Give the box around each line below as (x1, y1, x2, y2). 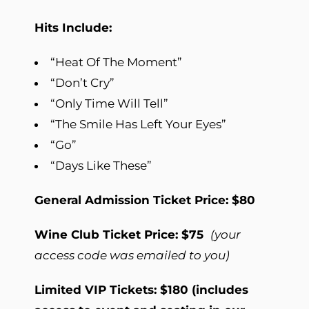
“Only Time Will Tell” (50, 96, 168, 110)
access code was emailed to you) (34, 248, 230, 262)
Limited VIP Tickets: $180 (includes (34, 282, 248, 297)
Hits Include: (34, 20, 112, 34)
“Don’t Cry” (50, 75, 114, 90)
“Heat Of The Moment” (50, 54, 182, 69)
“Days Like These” (50, 158, 152, 172)
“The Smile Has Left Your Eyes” (50, 117, 226, 131)
